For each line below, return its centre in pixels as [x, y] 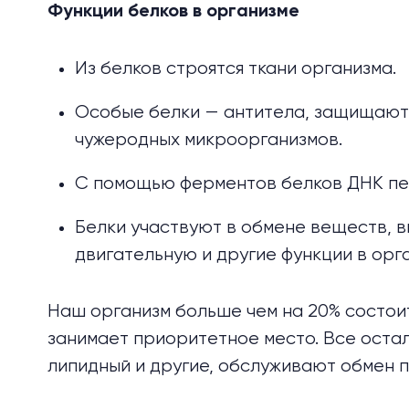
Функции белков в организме [173, 12]
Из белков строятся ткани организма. [238, 69]
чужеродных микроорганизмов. [211, 140]
